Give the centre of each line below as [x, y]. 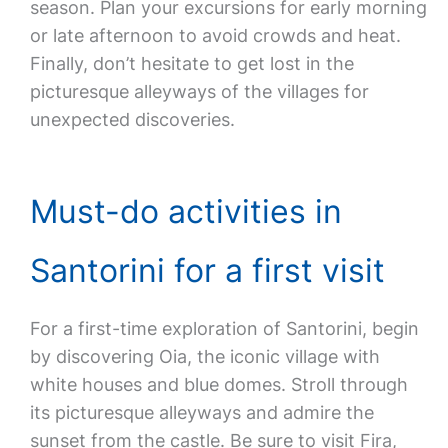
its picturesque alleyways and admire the [201, 412]
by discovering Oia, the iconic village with [204, 356]
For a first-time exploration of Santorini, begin [224, 328]
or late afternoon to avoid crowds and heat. [215, 35]
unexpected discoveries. [132, 119]
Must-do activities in [185, 211]
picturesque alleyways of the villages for [199, 91]
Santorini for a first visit [207, 270]
